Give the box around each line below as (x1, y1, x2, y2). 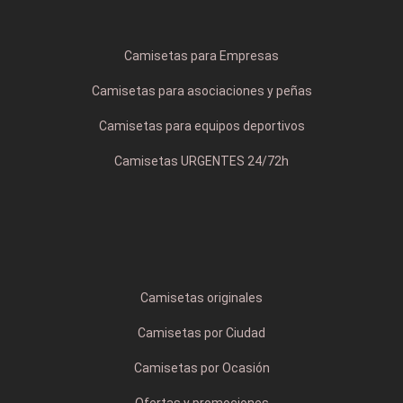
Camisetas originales (140, 291, 263, 306)
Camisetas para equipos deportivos (98, 119, 305, 134)
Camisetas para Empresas (124, 49, 279, 64)
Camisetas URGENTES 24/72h (114, 154, 289, 169)
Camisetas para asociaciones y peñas (91, 84, 312, 99)
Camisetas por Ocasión (133, 361, 270, 376)
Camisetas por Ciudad (138, 326, 265, 341)
